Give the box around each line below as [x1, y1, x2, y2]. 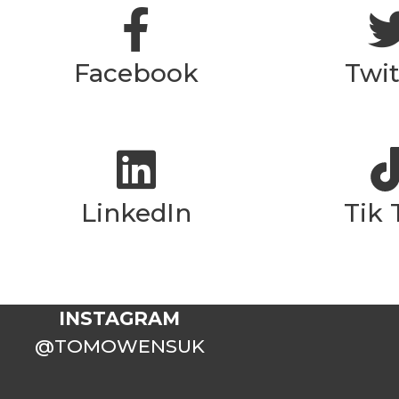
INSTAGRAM [59, 306, 181, 330]
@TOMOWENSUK [34, 334, 205, 357]
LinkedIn [80, 197, 191, 228]
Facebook [73, 57, 199, 88]
